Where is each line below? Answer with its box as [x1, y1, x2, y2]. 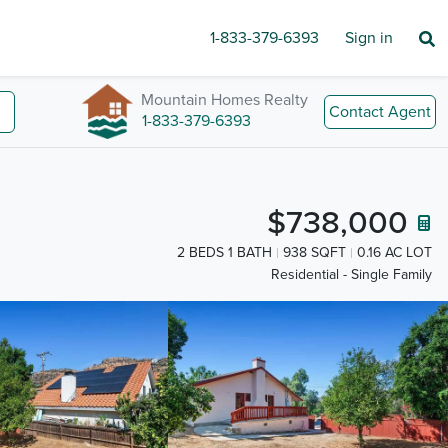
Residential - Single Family [271, 266, 432, 284]
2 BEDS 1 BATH [177, 244, 272, 261]
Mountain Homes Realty [141, 89, 308, 110]
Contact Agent [329, 101, 431, 122]
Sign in [345, 28, 393, 48]
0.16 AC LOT [357, 244, 432, 261]
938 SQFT [283, 244, 346, 261]
